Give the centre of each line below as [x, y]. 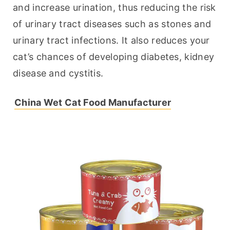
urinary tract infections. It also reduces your [111, 41]
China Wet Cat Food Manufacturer [93, 103]
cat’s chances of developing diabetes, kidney [114, 57]
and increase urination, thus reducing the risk [114, 8]
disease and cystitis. [58, 73]
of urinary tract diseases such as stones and [112, 24]
